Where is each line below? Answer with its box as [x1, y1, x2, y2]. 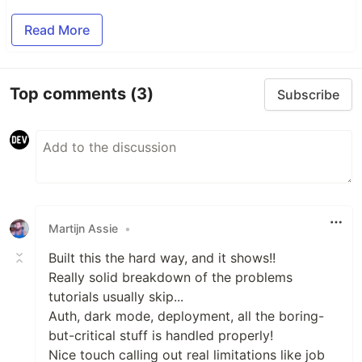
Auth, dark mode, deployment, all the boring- [48, 307, 324, 324]
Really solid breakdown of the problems [48, 268, 293, 285]
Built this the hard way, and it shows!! [48, 249, 276, 266]
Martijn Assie [48, 221, 118, 236]
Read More [24, 21, 90, 38]
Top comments [10, 84, 130, 104]
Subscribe [277, 86, 339, 103]
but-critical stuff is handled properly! [48, 326, 273, 343]
